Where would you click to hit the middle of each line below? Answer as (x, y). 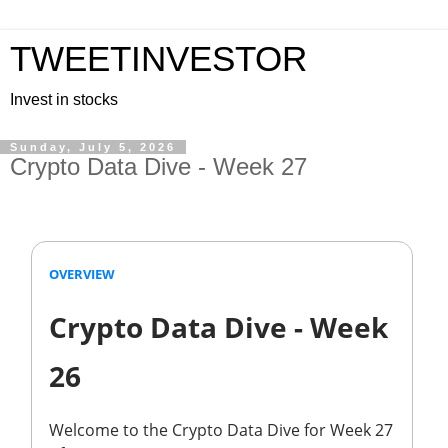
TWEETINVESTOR (158, 59)
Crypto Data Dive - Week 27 (158, 166)
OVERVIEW (82, 273)
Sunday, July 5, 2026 (93, 147)
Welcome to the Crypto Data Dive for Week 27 (221, 429)
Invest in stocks (64, 99)
